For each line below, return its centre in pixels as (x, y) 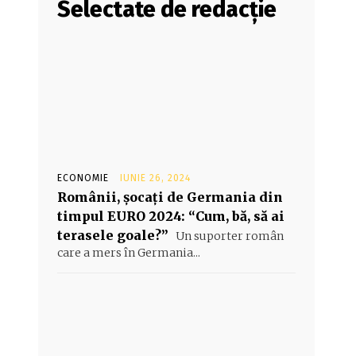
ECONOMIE (83, 178)
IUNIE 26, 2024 (155, 178)
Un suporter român (228, 236)
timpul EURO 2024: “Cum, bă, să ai (171, 216)
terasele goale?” (113, 235)
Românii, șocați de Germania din (170, 197)
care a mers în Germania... (129, 253)
